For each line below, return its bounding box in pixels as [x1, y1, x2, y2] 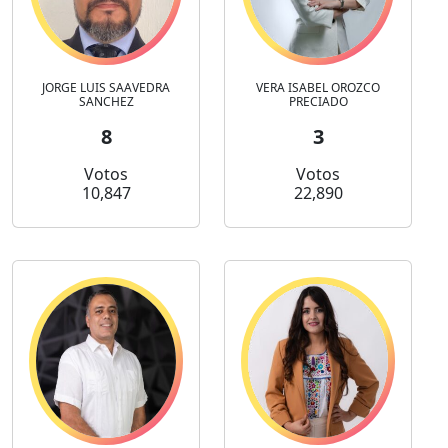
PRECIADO [288, 93, 348, 111]
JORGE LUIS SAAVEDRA [42, 79, 170, 97]
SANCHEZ [78, 93, 134, 111]
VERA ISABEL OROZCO [256, 79, 380, 97]
